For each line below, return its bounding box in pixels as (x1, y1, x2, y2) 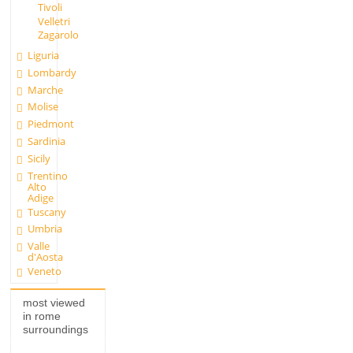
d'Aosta (28, 250, 64, 265)
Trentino (28, 168, 69, 183)
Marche (28, 82, 64, 97)
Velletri (37, 13, 70, 28)
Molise (28, 99, 59, 114)
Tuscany (28, 204, 67, 219)
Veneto (28, 264, 62, 279)
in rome (22, 309, 61, 322)
